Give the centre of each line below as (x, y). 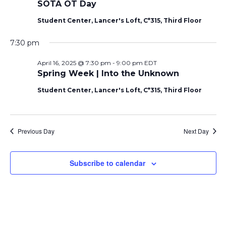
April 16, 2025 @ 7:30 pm (74, 63)
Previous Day (36, 131)
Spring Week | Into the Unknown (108, 73)
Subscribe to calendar (107, 163)
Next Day (196, 131)
